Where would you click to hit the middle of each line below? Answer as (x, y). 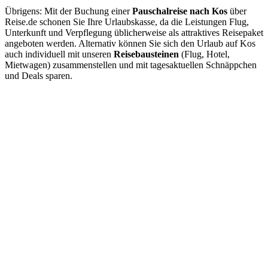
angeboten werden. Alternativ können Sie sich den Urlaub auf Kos (130, 44)
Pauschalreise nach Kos (180, 11)
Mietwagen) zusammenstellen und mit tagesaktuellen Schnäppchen (131, 65)
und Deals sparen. (39, 76)
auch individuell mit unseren (59, 54)
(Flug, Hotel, (204, 54)
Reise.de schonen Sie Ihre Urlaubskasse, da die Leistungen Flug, (127, 22)
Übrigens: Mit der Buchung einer (68, 11)
